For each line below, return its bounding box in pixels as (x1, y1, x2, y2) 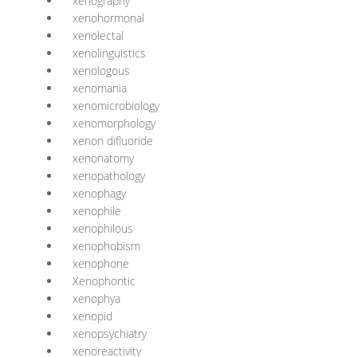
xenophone (73, 256, 129, 271)
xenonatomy (73, 151, 134, 166)
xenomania (73, 80, 127, 96)
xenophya (73, 291, 120, 306)
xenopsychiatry (73, 326, 147, 341)
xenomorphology (73, 116, 155, 131)
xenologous (73, 63, 130, 78)
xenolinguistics (73, 45, 146, 61)
